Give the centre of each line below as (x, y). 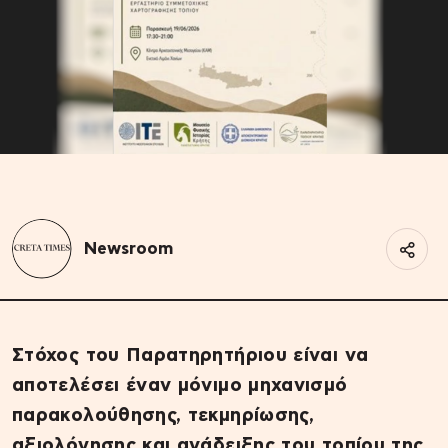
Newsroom (128, 248)
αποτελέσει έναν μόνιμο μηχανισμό (180, 385)
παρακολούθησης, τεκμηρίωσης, (163, 415)
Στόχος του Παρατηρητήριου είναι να (190, 355)
